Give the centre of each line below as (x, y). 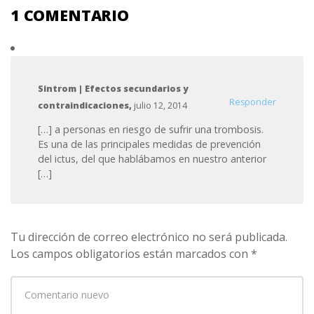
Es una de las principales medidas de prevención (150, 144)
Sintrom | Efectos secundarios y (114, 89)
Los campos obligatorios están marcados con (131, 253)
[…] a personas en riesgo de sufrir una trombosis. (151, 129)
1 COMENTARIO (70, 15)
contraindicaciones (84, 106)
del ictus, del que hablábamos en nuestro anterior (152, 158)
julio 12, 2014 (161, 106)
